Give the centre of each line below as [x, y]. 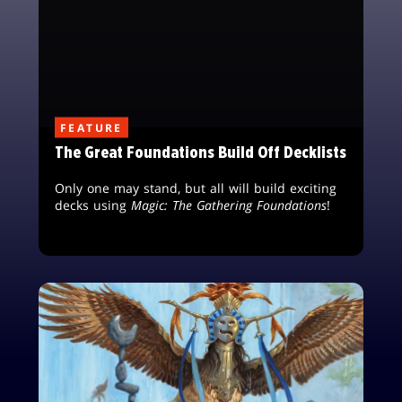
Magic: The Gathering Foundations [229, 205]
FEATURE [92, 127]
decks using [93, 205]
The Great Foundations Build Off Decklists [201, 153]
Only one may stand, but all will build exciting [196, 188]
